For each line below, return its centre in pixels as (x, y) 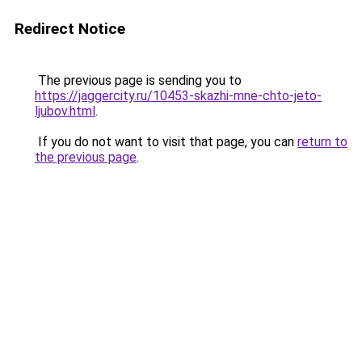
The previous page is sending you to (138, 80)
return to (322, 142)
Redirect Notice (70, 29)
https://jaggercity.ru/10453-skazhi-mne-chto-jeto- (178, 96)
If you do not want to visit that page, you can (166, 142)
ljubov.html (65, 111)
